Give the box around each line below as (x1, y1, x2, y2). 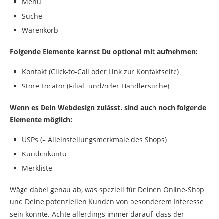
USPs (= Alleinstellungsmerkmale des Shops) (22, 135, 167, 145)
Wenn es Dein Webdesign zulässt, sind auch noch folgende (10, 103, 206, 112)
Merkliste (22, 163, 52, 173)
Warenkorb (22, 25, 58, 35)
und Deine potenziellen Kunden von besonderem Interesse (10, 197, 204, 207)
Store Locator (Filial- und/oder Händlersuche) (22, 81, 169, 91)
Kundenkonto (22, 149, 66, 159)
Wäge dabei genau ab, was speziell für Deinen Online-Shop (10, 185, 204, 195)
